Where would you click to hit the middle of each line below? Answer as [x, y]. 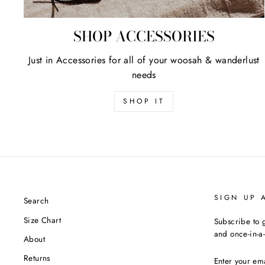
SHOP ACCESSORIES [144, 37]
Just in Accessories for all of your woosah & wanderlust [144, 60]
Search [36, 201]
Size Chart [42, 220]
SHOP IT [144, 101]
